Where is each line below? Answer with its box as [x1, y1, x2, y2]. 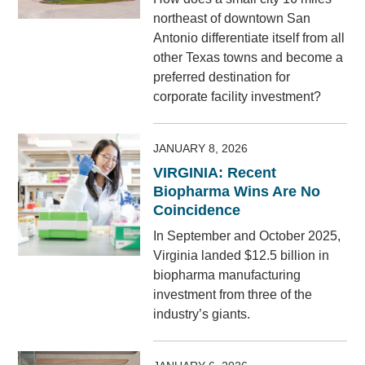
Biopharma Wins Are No [153, 183, 321, 200]
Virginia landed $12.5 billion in [153, 248, 330, 263]
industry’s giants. [153, 307, 251, 322]
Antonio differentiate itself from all [153, 31, 345, 46]
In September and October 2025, [153, 229, 341, 244]
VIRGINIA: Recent [153, 165, 277, 182]
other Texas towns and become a [153, 51, 344, 65]
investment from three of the [153, 288, 313, 302]
